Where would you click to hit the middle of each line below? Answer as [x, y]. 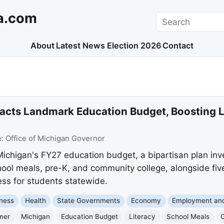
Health [36, 201]
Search [170, 18]
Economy [146, 201]
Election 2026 [134, 46]
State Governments [89, 201]
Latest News [81, 46]
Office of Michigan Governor [55, 138]
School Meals [188, 216]
